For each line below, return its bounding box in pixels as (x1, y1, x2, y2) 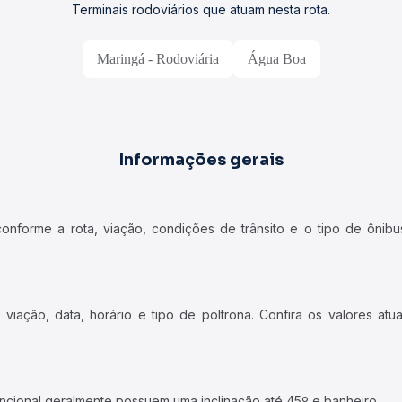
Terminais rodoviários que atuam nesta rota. (72, 2, 330, 17)
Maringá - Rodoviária (96, 51, 219, 66)
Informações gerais (118, 150, 284, 170)
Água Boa (247, 51, 306, 66)
